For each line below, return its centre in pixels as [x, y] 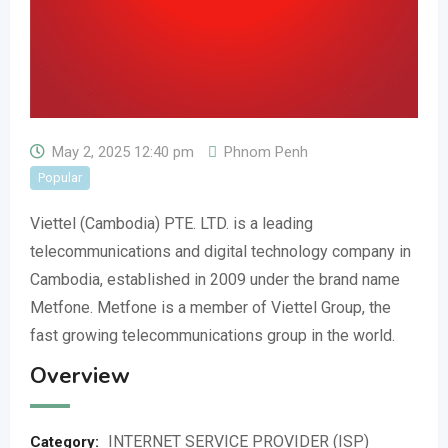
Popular [60, 177]
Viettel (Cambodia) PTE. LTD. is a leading [171, 223]
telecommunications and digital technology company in [220, 251]
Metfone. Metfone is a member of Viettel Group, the [210, 307]
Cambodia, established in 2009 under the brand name [215, 279]
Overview [80, 376]
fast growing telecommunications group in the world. [212, 335]
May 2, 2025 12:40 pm [123, 152]
